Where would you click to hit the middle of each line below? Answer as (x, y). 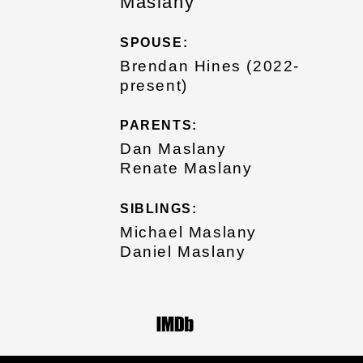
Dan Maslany (173, 149)
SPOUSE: (154, 42)
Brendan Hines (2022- (210, 66)
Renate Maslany (186, 169)
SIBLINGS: (159, 208)
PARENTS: (159, 126)
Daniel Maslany (183, 251)
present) (154, 85)
